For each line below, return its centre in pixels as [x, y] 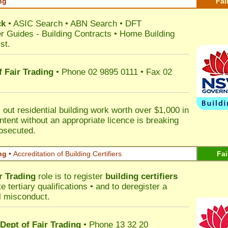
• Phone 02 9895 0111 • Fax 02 [113, 72]
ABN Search [94, 24]
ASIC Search [38, 24]
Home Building [147, 34]
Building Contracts [77, 34]
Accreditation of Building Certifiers [67, 154]
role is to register [70, 176]
